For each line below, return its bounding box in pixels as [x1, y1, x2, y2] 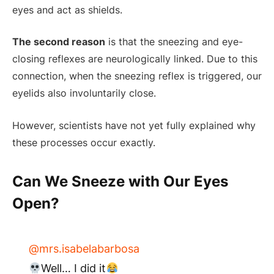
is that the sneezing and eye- [105, 35, 243, 48]
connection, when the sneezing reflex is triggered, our [12, 70, 262, 83]
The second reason [12, 35, 105, 48]
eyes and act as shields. [12, 3, 122, 16]
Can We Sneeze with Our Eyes [12, 172, 228, 191]
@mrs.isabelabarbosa [28, 242, 139, 256]
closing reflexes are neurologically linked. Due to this [12, 53, 257, 65]
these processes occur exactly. [12, 136, 155, 149]
